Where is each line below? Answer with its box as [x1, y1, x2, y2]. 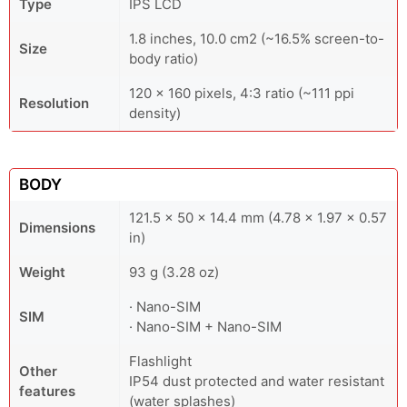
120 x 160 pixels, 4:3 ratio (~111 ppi [129, 84, 354, 102]
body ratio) [129, 50, 198, 67]
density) [129, 104, 181, 122]
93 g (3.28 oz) [129, 263, 219, 281]
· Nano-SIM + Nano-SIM [129, 318, 282, 335]
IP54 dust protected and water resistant [129, 372, 384, 390]
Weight [19, 263, 65, 281]
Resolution [19, 94, 89, 112]
